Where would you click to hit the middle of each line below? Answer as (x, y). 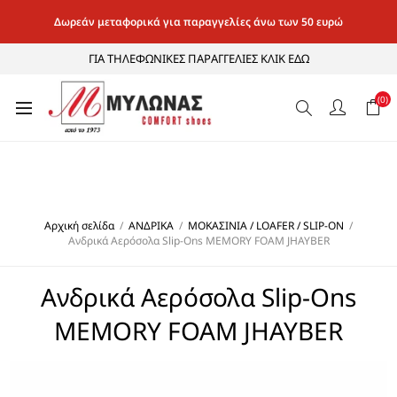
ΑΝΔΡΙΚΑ (151, 226)
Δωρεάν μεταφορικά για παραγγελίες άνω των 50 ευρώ (198, 22)
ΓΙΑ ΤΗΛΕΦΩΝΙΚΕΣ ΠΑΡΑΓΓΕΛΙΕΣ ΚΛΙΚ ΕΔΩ (198, 58)
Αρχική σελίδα (79, 226)
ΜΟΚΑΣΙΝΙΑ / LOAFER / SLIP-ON (266, 226)
